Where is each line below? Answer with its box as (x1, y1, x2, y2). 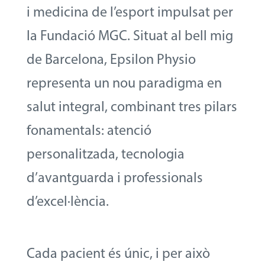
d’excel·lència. (26, 192, 109, 209)
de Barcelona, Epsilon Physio (26, 50, 196, 67)
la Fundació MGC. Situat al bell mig (26, 27, 233, 44)
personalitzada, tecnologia (26, 145, 185, 162)
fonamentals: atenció (26, 121, 151, 138)
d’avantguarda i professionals (26, 169, 203, 186)
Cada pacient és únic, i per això (26, 244, 210, 261)
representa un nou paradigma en (26, 74, 222, 91)
